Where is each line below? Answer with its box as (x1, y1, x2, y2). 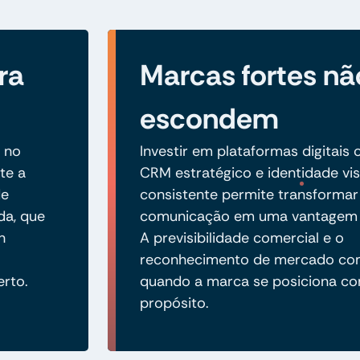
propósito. (140, 292, 209, 313)
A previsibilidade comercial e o (140, 227, 344, 247)
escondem (140, 99, 279, 137)
